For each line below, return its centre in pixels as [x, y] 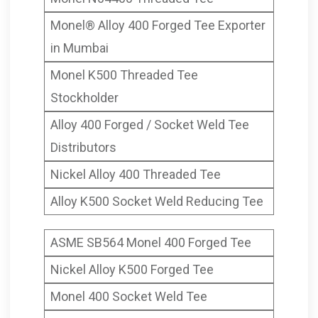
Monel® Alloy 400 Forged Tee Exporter [158, 26]
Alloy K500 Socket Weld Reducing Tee [157, 202]
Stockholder [84, 98]
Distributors [83, 148]
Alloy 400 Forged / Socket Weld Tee [149, 125]
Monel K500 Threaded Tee [124, 75]
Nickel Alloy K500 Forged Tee [132, 270]
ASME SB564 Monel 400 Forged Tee [150, 243]
